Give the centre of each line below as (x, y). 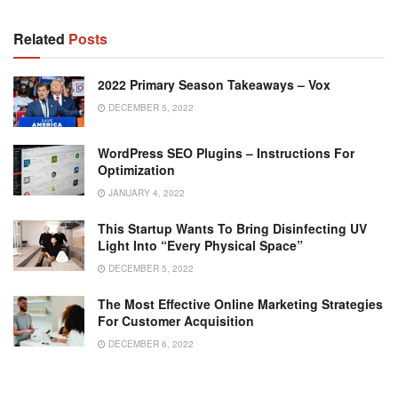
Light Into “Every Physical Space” (200, 245)
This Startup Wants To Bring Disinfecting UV (232, 228)
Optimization (136, 169)
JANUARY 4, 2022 (145, 192)
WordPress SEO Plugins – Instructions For (226, 152)
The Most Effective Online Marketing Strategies (240, 303)
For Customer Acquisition (176, 320)
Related (39, 38)
